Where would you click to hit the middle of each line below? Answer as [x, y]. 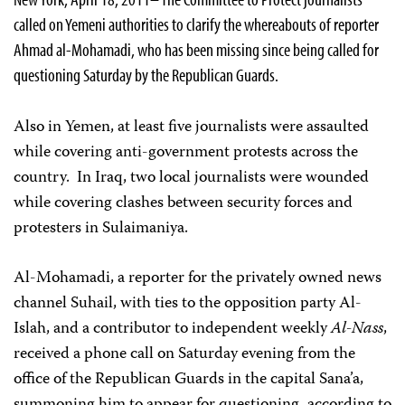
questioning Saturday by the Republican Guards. [146, 75]
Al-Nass [357, 330]
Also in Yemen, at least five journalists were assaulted [191, 128]
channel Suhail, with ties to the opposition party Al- [188, 304]
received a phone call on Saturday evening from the [184, 355]
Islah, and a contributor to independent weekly [172, 330]
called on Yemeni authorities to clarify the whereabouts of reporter [196, 24]
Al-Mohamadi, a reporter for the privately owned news [198, 279]
